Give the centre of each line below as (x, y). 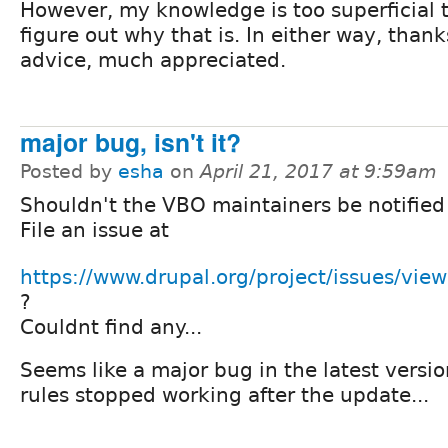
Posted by (69, 172)
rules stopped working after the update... (224, 394)
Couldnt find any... (111, 326)
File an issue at (94, 230)
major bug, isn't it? (130, 142)
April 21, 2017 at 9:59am (318, 172)
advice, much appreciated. (153, 60)
